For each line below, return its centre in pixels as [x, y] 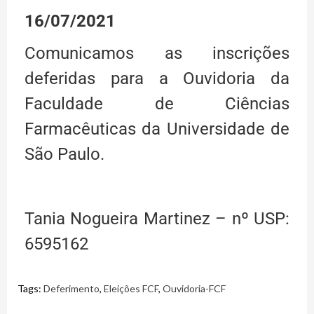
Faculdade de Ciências [157, 104]
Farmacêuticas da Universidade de [157, 129]
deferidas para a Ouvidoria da [157, 78]
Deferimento [71, 288]
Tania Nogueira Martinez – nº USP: [157, 219]
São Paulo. [64, 154]
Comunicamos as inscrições [157, 53]
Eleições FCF [131, 288]
